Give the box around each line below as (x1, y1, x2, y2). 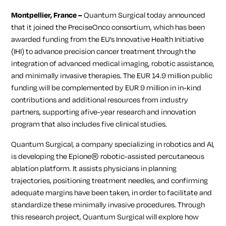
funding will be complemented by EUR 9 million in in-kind (11, 82, 202, 93)
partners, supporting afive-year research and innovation (11, 106, 196, 118)
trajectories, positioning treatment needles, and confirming (11, 175, 208, 186)
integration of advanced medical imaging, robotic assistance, (11, 58, 215, 69)
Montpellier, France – (11, 10, 84, 21)
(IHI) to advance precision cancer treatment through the (11, 46, 196, 57)
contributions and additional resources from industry (11, 94, 189, 105)
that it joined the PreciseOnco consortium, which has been (11, 22, 205, 33)
